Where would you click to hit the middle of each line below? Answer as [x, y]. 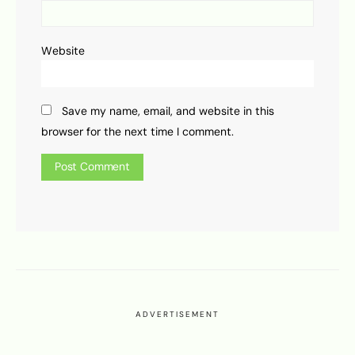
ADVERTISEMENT [177, 314]
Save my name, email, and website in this [168, 111]
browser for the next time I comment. [137, 132]
